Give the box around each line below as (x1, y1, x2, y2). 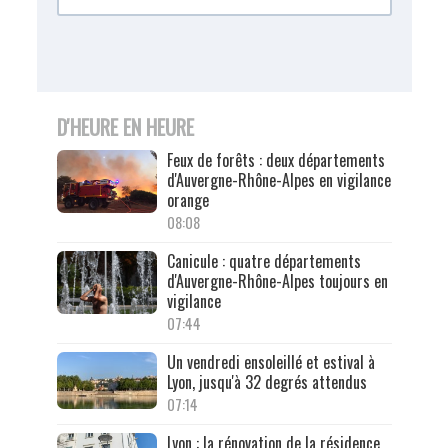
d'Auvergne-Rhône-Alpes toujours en (166, 269, 388, 294)
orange (166, 188, 209, 213)
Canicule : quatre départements (166, 249, 361, 274)
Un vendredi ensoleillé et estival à (166, 350, 375, 375)
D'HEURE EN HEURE (56, 112, 194, 143)
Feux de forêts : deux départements (166, 148, 385, 173)
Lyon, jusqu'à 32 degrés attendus (166, 370, 367, 395)
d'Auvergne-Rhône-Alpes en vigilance (166, 168, 391, 193)
